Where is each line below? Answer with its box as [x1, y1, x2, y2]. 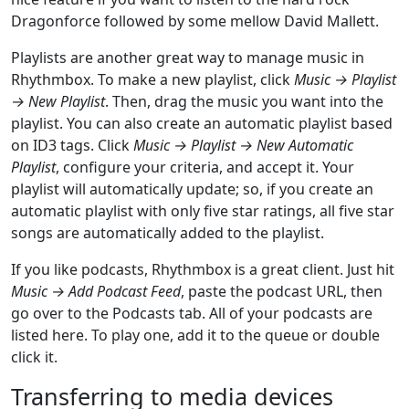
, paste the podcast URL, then [181, 280, 383, 301]
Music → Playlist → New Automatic [133, 134, 353, 155]
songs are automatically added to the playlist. [11, 222, 324, 243]
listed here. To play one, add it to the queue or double [11, 324, 380, 345]
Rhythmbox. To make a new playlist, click [11, 68, 294, 89]
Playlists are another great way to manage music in [11, 47, 364, 68]
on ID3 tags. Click [11, 134, 133, 155]
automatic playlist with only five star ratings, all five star [11, 200, 394, 221]
